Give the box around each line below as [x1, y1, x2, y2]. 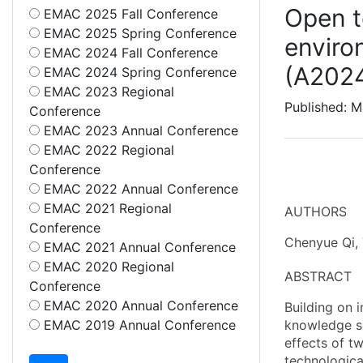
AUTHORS [284, 203, 347, 220]
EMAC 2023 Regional [40, 83, 174, 100]
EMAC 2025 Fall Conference [40, 6, 218, 22]
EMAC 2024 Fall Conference [40, 45, 218, 61]
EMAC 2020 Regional [40, 258, 174, 275]
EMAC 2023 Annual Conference [40, 122, 238, 139]
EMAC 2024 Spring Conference [40, 64, 237, 80]
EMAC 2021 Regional [40, 200, 172, 216]
